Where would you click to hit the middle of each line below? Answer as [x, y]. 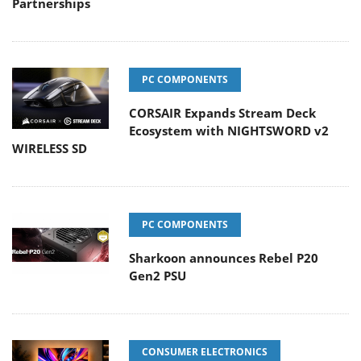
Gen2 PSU [158, 276]
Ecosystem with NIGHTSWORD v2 [229, 131]
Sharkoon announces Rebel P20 [224, 258]
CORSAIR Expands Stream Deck [222, 113]
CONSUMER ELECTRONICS [205, 352]
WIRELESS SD [50, 149]
